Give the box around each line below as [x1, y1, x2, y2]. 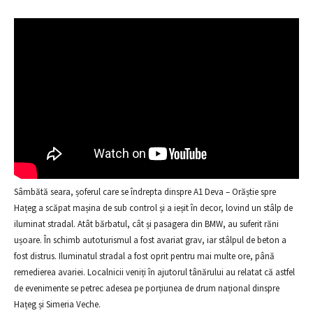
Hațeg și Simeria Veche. [14, 298, 101, 310]
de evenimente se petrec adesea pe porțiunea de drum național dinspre [14, 282, 279, 294]
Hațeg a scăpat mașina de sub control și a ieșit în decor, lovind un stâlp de [14, 201, 293, 214]
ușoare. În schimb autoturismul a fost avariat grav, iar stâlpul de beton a [14, 233, 286, 246]
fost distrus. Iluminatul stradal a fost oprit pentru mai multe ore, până [14, 249, 275, 262]
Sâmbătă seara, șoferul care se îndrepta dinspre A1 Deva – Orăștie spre [14, 185, 276, 198]
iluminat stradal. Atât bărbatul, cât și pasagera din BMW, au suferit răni [14, 217, 279, 230]
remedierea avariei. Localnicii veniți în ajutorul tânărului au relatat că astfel [14, 265, 295, 278]
